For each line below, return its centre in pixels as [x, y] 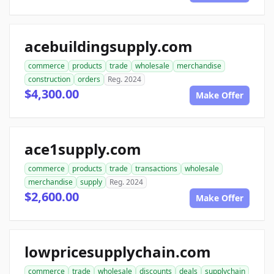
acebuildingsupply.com [109, 46]
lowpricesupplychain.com [118, 252]
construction [49, 79]
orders [89, 79]
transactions [156, 168]
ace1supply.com [83, 149]
